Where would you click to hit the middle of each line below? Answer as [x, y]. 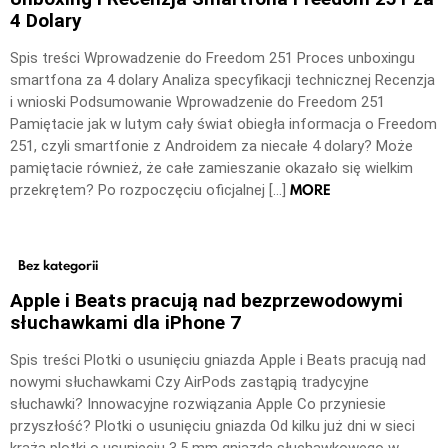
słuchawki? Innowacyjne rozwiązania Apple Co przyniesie [198, 404]
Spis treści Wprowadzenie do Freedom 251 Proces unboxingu [212, 58]
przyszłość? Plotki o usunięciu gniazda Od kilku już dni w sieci [212, 426]
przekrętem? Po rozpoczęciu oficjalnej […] [150, 190]
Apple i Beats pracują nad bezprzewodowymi [206, 301]
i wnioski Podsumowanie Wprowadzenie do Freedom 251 [197, 102]
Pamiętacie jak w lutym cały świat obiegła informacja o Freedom [223, 124]
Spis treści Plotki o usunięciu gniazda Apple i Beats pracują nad [218, 360]
